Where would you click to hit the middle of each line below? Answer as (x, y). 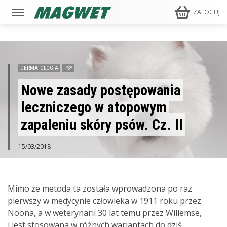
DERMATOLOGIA (39, 68)
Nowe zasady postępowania (101, 90)
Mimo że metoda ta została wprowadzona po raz (100, 188)
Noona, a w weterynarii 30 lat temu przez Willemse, (105, 213)
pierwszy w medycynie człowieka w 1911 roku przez (104, 201)
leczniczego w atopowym (94, 107)
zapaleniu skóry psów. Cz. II (102, 125)
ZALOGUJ (207, 12)
